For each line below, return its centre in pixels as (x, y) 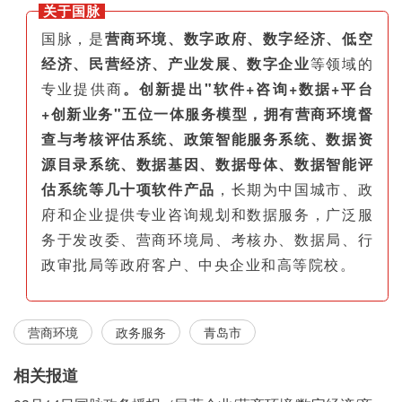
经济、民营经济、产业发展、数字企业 (176, 64)
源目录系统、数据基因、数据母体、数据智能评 (207, 164)
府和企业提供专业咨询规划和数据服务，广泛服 (207, 214)
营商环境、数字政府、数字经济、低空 (239, 39)
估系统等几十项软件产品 (128, 189)
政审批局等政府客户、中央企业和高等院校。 (198, 265)
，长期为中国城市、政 (294, 189)
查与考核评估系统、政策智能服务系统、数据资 (207, 139)
